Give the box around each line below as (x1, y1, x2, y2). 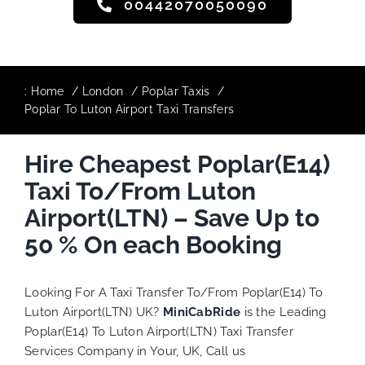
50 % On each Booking (24, 231, 282, 259)
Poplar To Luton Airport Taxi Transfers (24, 103, 235, 116)
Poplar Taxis (142, 85, 210, 98)
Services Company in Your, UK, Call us (24, 344, 246, 358)
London (81, 85, 124, 98)
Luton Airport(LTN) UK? (24, 305, 163, 319)
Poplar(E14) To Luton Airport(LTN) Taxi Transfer (24, 324, 294, 339)
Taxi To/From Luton (24, 177, 256, 205)
